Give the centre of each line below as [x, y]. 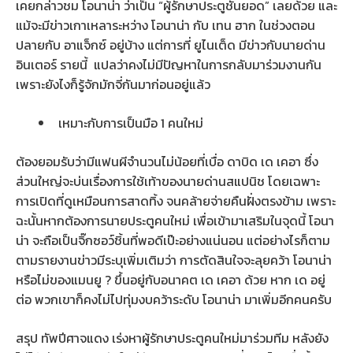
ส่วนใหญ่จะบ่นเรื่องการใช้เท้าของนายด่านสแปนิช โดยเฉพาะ [168, 181]
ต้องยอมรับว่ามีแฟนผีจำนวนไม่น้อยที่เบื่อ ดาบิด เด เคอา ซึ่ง [167, 161]
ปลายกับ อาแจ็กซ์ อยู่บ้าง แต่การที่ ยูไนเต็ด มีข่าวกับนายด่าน [171, 45]
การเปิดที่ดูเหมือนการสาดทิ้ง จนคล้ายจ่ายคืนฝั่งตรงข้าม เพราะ [176, 201]
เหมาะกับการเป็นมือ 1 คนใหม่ [131, 123]
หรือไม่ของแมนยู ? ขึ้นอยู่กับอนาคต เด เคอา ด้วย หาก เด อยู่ [171, 279]
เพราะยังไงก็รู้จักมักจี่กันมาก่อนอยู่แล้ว [113, 84]
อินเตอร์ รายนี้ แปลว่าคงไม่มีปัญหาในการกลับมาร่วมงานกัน [169, 64]
